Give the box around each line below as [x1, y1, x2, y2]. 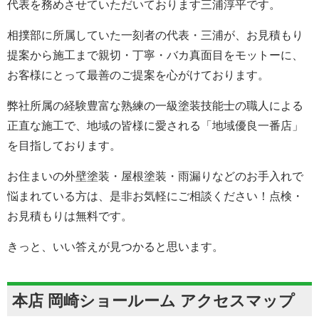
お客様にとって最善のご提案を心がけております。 [7, 68, 269, 81]
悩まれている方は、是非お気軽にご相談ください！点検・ [7, 189, 303, 202]
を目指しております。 [7, 139, 121, 152]
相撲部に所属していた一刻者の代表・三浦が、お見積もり [7, 28, 303, 41]
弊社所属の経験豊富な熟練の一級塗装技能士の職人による [7, 99, 303, 112]
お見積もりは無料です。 [7, 209, 132, 222]
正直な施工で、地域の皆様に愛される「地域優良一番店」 [7, 119, 303, 132]
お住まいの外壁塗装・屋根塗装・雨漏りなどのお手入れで [7, 169, 303, 182]
